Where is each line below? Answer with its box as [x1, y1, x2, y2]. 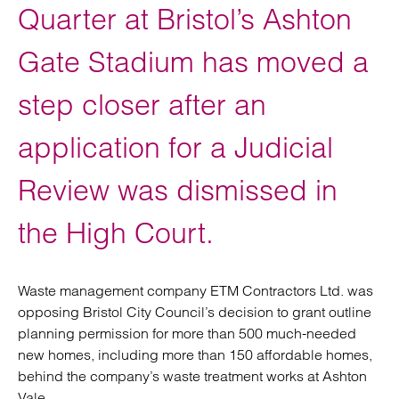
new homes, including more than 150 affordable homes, [18, 346, 372, 363]
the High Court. [18, 216, 214, 250]
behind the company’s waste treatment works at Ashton [18, 367, 367, 385]
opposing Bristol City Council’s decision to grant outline [18, 303, 371, 321]
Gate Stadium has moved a [18, 45, 369, 79]
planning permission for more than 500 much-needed [18, 324, 356, 342]
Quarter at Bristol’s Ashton [18, 2, 352, 37]
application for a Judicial [18, 130, 333, 165]
